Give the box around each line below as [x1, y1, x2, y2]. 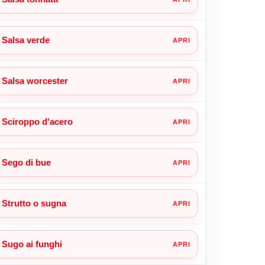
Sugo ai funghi [1, 238, 62, 249]
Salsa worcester [1, 75, 68, 86]
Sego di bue [1, 157, 51, 167]
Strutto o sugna [1, 198, 66, 208]
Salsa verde [1, 34, 50, 45]
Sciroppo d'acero [1, 116, 73, 127]
